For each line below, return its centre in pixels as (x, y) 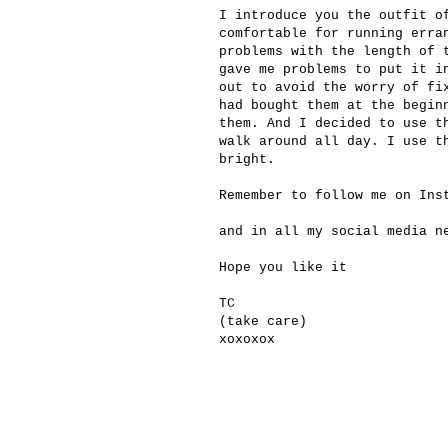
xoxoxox (247, 340)
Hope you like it (283, 268)
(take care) (263, 322)
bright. (247, 160)
